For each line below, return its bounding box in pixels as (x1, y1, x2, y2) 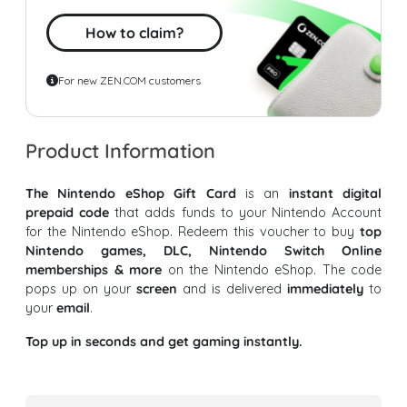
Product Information (25, 138, 215, 164)
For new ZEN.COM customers (58, 74, 201, 88)
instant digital (288, 185, 382, 203)
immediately (287, 281, 363, 298)
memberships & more (25, 262, 162, 279)
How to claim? (85, 24, 184, 43)
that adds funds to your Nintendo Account (109, 204, 382, 222)
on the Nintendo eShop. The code (162, 262, 382, 279)
